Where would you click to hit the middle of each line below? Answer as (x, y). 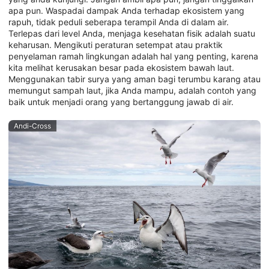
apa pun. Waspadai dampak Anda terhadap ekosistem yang (126, 10)
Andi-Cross (32, 126)
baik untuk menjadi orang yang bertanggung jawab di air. (121, 101)
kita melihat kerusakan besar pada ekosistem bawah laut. (121, 67)
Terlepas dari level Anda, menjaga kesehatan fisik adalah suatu (132, 33)
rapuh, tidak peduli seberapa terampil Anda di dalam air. (119, 22)
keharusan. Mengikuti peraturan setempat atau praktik (116, 44)
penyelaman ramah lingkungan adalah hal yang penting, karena (133, 56)
